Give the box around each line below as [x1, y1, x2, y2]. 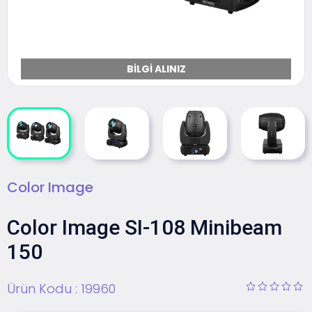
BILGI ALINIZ [126, 62, 186, 77]
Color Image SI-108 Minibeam [7, 215, 282, 240]
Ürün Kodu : [7, 279, 81, 297]
